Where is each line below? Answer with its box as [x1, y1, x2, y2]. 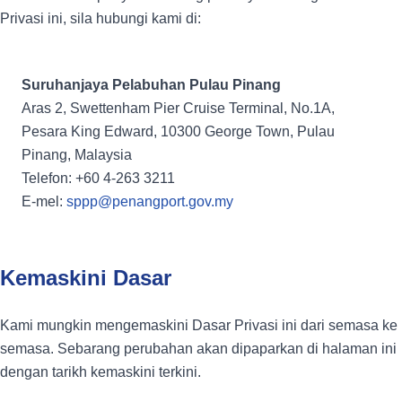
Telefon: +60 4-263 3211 [22, 170, 175, 187]
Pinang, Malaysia [22, 147, 132, 163]
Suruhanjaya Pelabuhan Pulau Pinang [22, 77, 281, 93]
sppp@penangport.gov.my [66, 194, 233, 210]
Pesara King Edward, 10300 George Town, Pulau [22, 124, 335, 140]
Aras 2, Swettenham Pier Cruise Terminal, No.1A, [22, 100, 335, 117]
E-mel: [22, 194, 66, 210]
